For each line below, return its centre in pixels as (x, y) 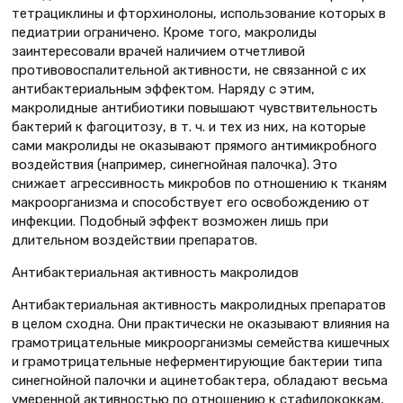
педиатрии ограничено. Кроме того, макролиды (164, 33)
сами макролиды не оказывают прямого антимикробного (194, 146)
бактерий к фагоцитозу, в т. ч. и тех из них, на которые (189, 127)
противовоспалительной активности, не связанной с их (189, 71)
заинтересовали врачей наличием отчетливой (158, 52)
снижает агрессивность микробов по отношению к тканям (199, 184)
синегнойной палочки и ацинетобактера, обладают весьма (200, 380)
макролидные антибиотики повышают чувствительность (195, 108)
